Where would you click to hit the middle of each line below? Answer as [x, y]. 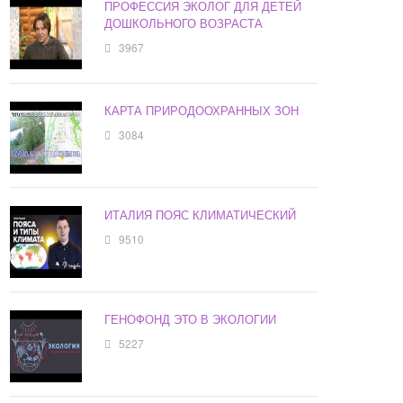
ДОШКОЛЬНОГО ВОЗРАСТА [184, 23]
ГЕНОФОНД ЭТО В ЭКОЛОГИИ [191, 319]
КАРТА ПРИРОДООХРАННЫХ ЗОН [202, 111]
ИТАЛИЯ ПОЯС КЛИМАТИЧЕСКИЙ [201, 215]
